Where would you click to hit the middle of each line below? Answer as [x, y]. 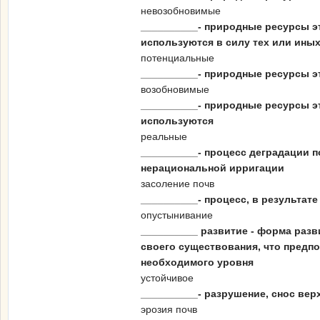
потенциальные [177, 58]
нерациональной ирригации [212, 168]
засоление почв [177, 184]
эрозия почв [169, 309]
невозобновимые [181, 11]
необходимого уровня [197, 262]
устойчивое [167, 278]
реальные [164, 136]
